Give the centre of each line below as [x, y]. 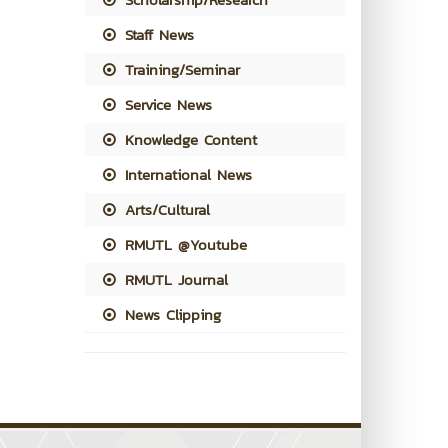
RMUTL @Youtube [182, 244]
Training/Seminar [179, 69]
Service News [165, 104]
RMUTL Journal [173, 279]
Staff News [156, 34]
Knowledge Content [187, 139]
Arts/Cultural [164, 209]
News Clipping [169, 314]
